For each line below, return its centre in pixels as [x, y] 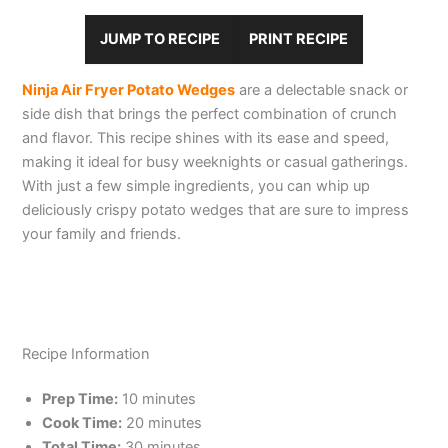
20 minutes [162, 423]
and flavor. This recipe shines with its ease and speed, [206, 138]
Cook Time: [82, 423]
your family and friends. [102, 234]
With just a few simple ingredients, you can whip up [196, 186]
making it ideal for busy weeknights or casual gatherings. [215, 162]
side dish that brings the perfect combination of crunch [210, 114]
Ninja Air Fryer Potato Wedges [129, 90]
